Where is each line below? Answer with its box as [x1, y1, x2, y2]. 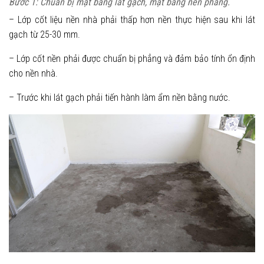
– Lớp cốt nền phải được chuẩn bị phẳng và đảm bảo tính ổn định [9, 52, 255, 64]
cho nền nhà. [9, 67, 58, 79]
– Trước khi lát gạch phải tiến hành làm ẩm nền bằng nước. [9, 91, 230, 103]
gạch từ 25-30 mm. [9, 28, 80, 40]
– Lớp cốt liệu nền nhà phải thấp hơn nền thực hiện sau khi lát [9, 14, 255, 25]
